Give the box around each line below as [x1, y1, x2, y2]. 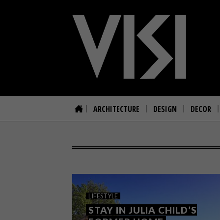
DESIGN [153, 104, 177, 114]
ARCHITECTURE [93, 104, 139, 114]
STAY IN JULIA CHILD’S [88, 204, 197, 216]
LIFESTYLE [88, 192, 118, 200]
